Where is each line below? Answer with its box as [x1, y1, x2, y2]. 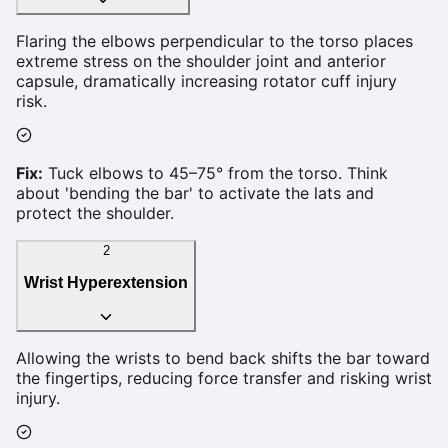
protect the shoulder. [16, 203, 174, 224]
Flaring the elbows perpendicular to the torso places [16, 31, 413, 52]
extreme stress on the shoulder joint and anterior [16, 51, 386, 72]
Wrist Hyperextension [24, 274, 188, 292]
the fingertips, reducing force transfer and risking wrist [16, 367, 432, 388]
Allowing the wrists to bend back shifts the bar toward [16, 347, 430, 368]
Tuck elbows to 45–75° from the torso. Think [48, 163, 388, 184]
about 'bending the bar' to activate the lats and [16, 183, 374, 204]
